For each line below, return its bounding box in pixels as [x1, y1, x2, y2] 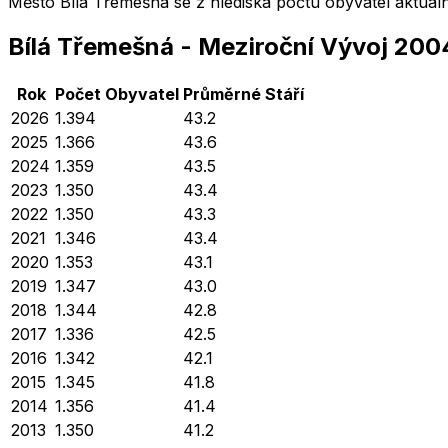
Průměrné [183, 83, 261, 104]
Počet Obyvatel [55, 83, 179, 104]
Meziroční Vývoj [198, 31, 394, 61]
